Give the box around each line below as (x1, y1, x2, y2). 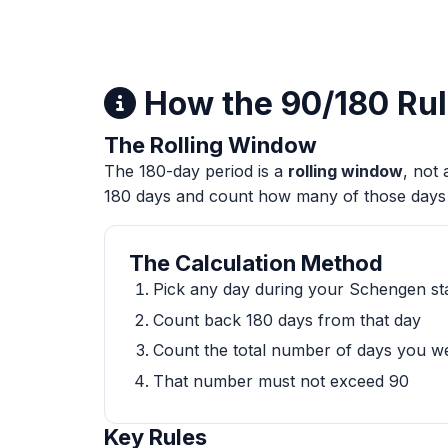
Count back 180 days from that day (153, 309, 421, 330)
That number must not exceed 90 (153, 370, 409, 391)
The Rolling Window (104, 132, 317, 158)
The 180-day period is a (104, 161, 288, 181)
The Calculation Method (129, 250, 383, 276)
